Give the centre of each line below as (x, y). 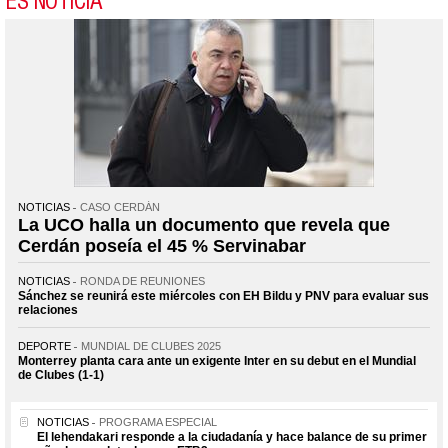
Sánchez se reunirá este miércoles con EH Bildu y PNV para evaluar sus (223, 295)
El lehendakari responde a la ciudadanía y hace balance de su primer (232, 436)
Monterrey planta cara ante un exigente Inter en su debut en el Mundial (217, 360)
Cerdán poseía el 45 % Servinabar (162, 245)
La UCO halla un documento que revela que (204, 224)
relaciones (48, 309)
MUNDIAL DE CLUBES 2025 (151, 345)
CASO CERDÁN (120, 206)
